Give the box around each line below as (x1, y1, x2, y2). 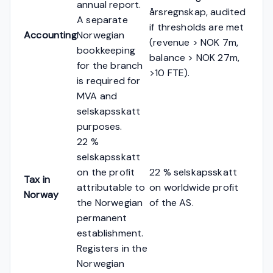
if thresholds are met (149, 20, 244, 34)
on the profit (77, 165, 135, 179)
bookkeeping (77, 43, 135, 57)
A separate (77, 13, 128, 26)
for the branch (77, 58, 143, 72)
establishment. (77, 226, 144, 239)
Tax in (24, 172, 51, 186)
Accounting (24, 28, 77, 41)
